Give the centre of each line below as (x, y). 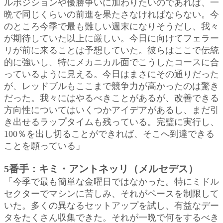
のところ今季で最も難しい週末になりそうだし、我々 (111, 26)
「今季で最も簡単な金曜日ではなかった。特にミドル (111, 181)
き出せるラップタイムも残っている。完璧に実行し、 (111, 122)
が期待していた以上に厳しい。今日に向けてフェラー (111, 38)
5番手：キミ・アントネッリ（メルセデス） (101, 168)
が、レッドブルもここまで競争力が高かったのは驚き (111, 86)
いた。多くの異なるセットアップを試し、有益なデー (111, 205)
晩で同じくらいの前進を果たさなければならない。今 (111, 14)
